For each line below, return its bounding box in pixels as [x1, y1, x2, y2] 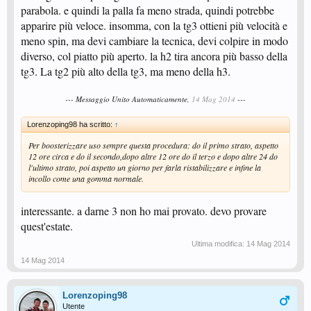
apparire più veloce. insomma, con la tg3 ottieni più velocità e [21, 18, 287, 33]
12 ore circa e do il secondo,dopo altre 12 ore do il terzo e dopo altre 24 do [28, 151, 278, 162]
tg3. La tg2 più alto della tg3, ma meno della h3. [21, 64, 230, 78]
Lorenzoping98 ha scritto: [27, 120, 115, 128]
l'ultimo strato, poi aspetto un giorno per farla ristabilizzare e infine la [28, 162, 261, 173]
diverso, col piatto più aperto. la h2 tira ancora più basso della [21, 49, 287, 63]
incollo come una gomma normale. [28, 173, 144, 184]
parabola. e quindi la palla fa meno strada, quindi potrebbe [21, 3, 274, 17]
